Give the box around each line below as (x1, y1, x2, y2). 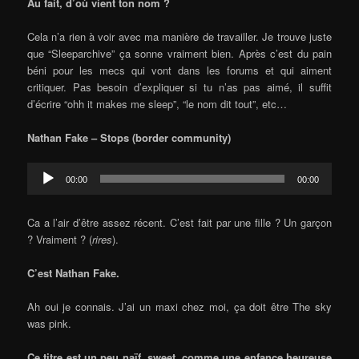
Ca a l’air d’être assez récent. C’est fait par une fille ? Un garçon (27, 215, 332, 231)
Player (26, 179, 57, 196)
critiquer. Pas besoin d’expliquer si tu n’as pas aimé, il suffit (27, 79, 332, 95)
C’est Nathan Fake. (27, 265, 120, 281)
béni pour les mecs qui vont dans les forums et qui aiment (27, 62, 332, 78)
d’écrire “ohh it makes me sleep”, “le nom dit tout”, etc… (27, 95, 288, 111)
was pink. (27, 316, 72, 332)
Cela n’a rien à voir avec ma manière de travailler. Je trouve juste (27, 28, 332, 44)
